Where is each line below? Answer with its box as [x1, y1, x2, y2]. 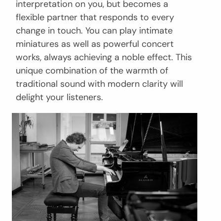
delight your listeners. [16, 91, 103, 103]
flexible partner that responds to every [16, 11, 174, 23]
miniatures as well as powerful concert [16, 37, 174, 50]
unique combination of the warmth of [16, 64, 168, 76]
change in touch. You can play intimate [16, 24, 173, 37]
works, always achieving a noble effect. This [16, 51, 192, 63]
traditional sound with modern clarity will [16, 77, 183, 90]
